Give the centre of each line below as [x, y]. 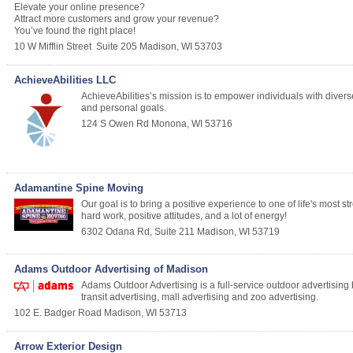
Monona [169, 124]
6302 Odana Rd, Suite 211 [138, 232]
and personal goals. [124, 108]
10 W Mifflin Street [53, 46]
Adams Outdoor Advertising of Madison [111, 269]
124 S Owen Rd [115, 124]
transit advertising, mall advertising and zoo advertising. [200, 297]
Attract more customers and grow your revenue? [117, 19]
